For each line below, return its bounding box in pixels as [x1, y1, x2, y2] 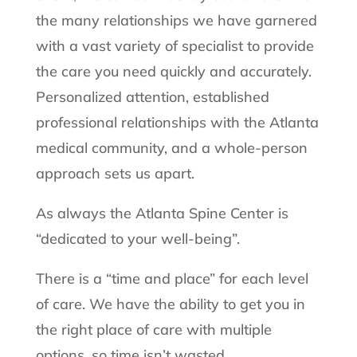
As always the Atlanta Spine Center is [35, 203, 288, 222]
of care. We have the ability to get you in [35, 294, 305, 313]
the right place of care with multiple [35, 320, 272, 339]
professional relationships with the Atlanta [35, 112, 319, 131]
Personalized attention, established [35, 87, 269, 106]
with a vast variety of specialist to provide [35, 36, 314, 55]
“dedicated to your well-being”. [35, 229, 240, 248]
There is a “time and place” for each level [35, 269, 308, 288]
